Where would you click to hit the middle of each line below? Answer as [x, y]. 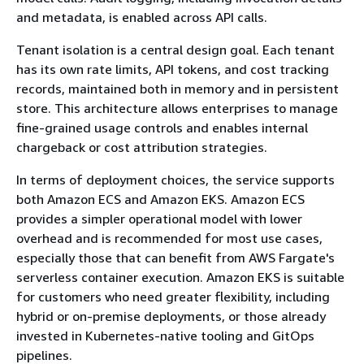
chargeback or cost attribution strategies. [142, 147]
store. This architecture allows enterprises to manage [177, 108]
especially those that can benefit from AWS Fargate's [175, 258]
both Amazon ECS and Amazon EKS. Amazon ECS [160, 199]
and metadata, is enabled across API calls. [142, 17]
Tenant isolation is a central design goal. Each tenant [175, 50]
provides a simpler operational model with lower [159, 219]
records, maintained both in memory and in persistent [178, 89]
